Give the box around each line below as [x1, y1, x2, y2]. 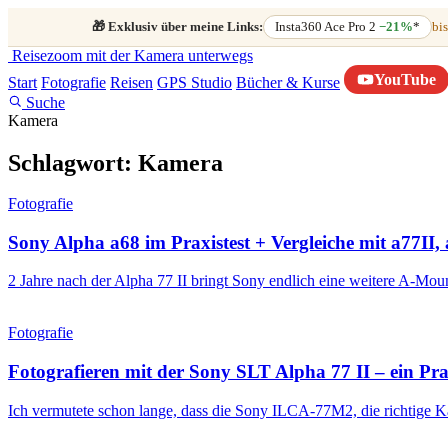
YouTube [374, 70, 436, 88]
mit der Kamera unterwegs [86, 47, 253, 65]
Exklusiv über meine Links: [105, 19, 263, 35]
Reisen [110, 74, 153, 92]
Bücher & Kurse [236, 74, 340, 92]
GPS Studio [157, 74, 232, 92]
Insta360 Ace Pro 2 [275, 19, 380, 35]
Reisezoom [12, 47, 82, 65]
